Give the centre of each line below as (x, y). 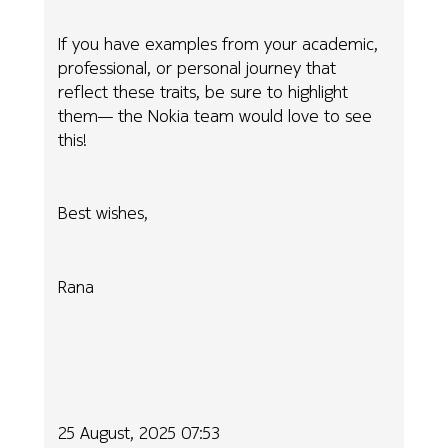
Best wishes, (103, 213)
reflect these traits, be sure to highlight (203, 92)
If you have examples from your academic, (218, 44)
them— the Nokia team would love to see (215, 116)
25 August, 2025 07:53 (139, 433)
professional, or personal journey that (197, 68)
